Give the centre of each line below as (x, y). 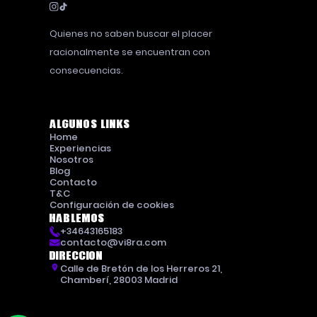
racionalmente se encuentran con (129, 52)
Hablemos (77, 219)
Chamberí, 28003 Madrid (119, 280)
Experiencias (80, 149)
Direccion (76, 256)
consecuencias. (86, 71)
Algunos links (90, 125)
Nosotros (71, 160)
